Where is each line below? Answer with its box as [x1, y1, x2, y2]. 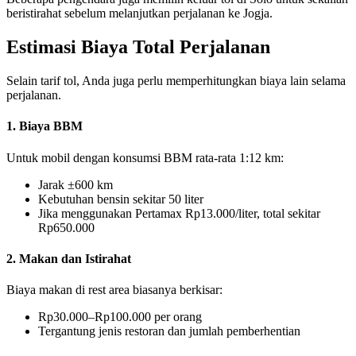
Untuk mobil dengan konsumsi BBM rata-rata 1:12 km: [6, 150, 284, 164]
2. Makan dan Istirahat [6, 251, 131, 265]
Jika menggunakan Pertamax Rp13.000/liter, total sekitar [38, 206, 320, 220]
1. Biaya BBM [6, 119, 83, 133]
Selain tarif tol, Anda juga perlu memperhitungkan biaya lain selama [6, 74, 346, 88]
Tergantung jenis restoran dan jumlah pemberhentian [38, 324, 300, 339]
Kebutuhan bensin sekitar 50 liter [38, 192, 203, 206]
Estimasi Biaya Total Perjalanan [6, 37, 270, 58]
